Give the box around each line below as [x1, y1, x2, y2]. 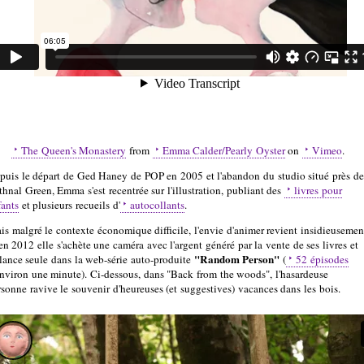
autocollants [129, 197, 184, 213]
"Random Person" [193, 251, 280, 268]
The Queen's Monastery [20, 142, 127, 158]
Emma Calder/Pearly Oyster [162, 142, 285, 158]
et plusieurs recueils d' [19, 197, 120, 213]
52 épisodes [295, 252, 349, 267]
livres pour [293, 183, 342, 198]
